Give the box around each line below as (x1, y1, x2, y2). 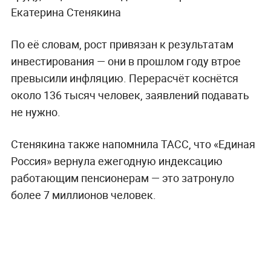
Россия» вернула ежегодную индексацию (10, 153, 223, 168)
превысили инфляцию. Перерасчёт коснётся (10, 70, 238, 85)
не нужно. (10, 104, 60, 119)
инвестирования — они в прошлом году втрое (10, 53, 241, 68)
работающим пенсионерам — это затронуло (10, 170, 234, 185)
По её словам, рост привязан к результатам (10, 36, 233, 51)
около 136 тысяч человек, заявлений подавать (10, 87, 249, 102)
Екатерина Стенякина (10, 4, 121, 19)
